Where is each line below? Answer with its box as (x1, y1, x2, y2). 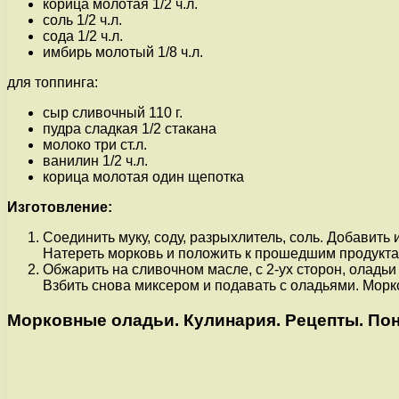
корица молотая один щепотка (43, 168, 244, 184)
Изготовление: (7, 199, 112, 215)
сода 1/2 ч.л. (43, 28, 123, 44)
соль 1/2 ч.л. (43, 12, 122, 28)
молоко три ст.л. (43, 136, 147, 152)
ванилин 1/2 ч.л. (43, 152, 148, 168)
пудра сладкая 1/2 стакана (43, 120, 216, 136)
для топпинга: (7, 74, 98, 90)
